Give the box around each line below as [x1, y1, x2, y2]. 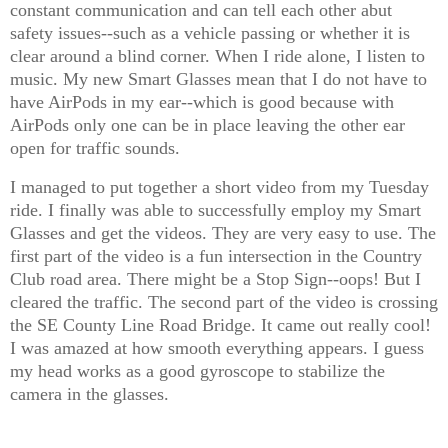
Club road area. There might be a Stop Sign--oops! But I [10, 269, 421, 290]
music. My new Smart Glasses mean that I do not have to [10, 69, 427, 90]
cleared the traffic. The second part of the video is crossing [10, 292, 438, 313]
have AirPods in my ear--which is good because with [10, 92, 394, 113]
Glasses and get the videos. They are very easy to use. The [10, 223, 436, 244]
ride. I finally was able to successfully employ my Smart [10, 200, 421, 221]
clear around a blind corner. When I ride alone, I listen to [10, 46, 425, 67]
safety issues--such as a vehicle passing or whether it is [10, 23, 410, 44]
